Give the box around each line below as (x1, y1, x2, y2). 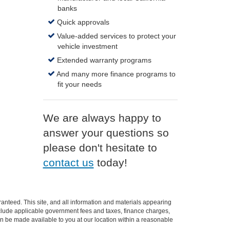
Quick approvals (55, 18, 110, 26)
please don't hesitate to (43, 142, 157, 154)
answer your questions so (43, 127, 169, 139)
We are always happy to (43, 112, 161, 124)
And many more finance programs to (55, 70, 176, 78)
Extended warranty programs (55, 56, 152, 64)
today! (93, 157, 127, 168)
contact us (43, 157, 94, 168)
